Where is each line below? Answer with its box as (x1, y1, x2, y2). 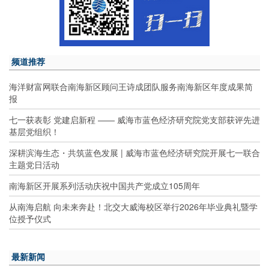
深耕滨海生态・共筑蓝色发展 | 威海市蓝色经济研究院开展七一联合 (9, 147, 260, 159)
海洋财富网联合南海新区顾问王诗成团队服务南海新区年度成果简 (9, 80, 253, 93)
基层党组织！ (9, 125, 59, 138)
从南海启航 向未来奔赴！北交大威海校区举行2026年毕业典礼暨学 (9, 201, 258, 213)
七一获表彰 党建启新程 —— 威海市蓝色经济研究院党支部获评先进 (9, 113, 260, 126)
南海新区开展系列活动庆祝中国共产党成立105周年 (9, 180, 200, 192)
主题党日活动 (9, 159, 59, 171)
